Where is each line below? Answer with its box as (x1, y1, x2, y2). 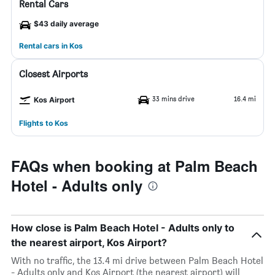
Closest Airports (19, 68, 88, 80)
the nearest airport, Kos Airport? (11, 236, 167, 249)
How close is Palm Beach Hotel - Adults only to (11, 222, 234, 234)
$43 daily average (34, 19, 99, 28)
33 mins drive (152, 94, 195, 103)
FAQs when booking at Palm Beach (11, 155, 258, 176)
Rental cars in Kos (19, 41, 83, 50)
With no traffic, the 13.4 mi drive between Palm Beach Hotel (11, 255, 263, 266)
